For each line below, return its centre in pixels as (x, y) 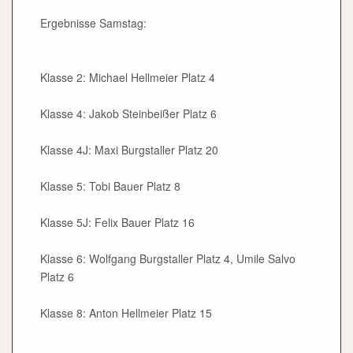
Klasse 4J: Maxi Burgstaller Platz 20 (129, 150)
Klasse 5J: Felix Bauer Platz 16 (117, 223)
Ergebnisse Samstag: (93, 23)
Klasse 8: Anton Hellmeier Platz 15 (126, 313)
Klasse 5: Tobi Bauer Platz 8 (110, 186)
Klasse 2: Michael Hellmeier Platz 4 (128, 78)
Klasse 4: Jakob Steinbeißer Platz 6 (128, 114)
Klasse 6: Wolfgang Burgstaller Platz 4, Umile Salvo (168, 259)
